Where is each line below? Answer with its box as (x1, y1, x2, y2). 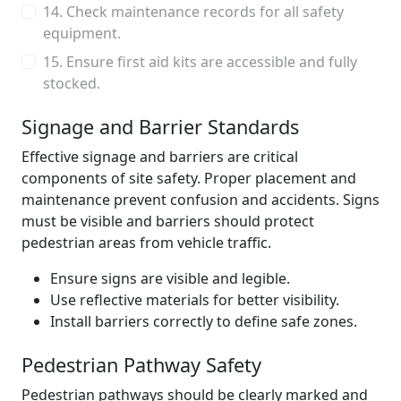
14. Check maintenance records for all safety (43, 2, 344, 21)
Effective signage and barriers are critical (21, 147, 298, 166)
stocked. (43, 73, 100, 93)
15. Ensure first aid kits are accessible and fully (43, 52, 357, 72)
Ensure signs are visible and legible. (50, 269, 290, 288)
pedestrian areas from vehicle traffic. (21, 233, 271, 252)
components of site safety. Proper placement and (21, 168, 356, 188)
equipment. (43, 23, 121, 43)
